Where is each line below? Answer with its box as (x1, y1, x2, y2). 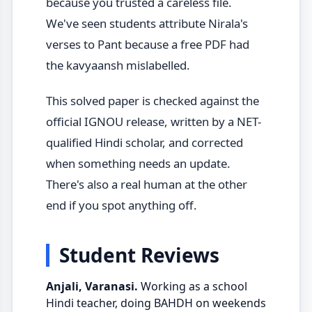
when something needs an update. (45, 155, 231, 172)
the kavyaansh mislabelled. (45, 57, 190, 74)
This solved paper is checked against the (45, 93, 259, 109)
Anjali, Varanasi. (45, 279, 138, 295)
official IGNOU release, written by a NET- (45, 114, 261, 130)
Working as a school (137, 279, 247, 295)
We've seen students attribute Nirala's (45, 15, 248, 32)
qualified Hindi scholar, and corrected (45, 134, 243, 151)
